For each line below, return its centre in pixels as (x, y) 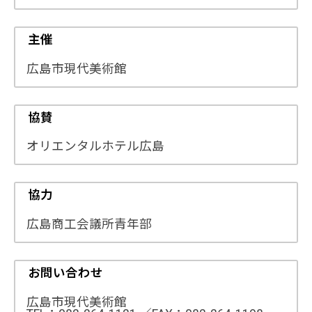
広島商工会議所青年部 (89, 225)
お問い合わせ (65, 273)
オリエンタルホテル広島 (95, 147)
